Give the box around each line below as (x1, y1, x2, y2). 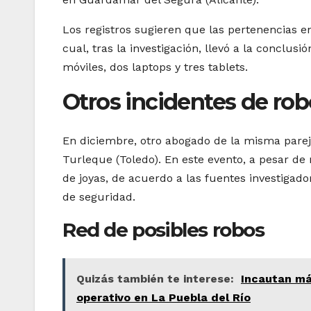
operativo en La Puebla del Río (76, 290, 251, 304)
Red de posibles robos (62, 218, 264, 242)
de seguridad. (62, 190, 135, 204)
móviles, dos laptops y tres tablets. (62, 60, 248, 74)
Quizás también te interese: (76, 271, 234, 285)
